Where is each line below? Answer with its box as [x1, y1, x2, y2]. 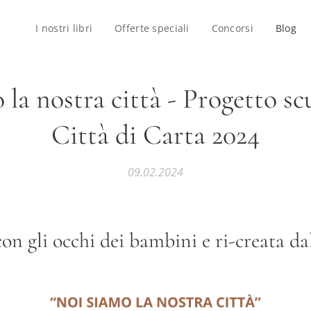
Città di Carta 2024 [51, 118, 260, 151]
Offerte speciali [115, 22, 190, 35]
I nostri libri [35, 22, 93, 35]
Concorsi [211, 22, 253, 35]
